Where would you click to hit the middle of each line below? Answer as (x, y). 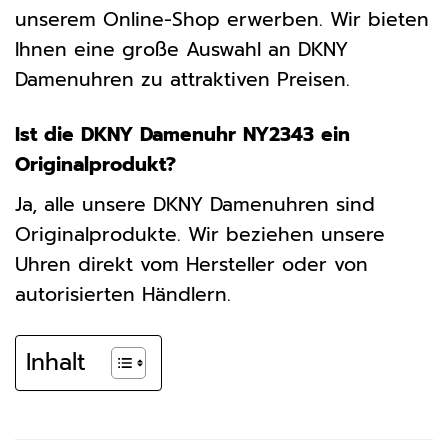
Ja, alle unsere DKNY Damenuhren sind (195, 204)
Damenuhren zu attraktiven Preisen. (182, 80)
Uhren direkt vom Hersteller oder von (191, 264)
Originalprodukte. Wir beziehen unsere (200, 234)
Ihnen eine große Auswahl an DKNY (181, 50)
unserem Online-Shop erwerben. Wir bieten (222, 20)
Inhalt (56, 362)
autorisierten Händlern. (123, 294)
